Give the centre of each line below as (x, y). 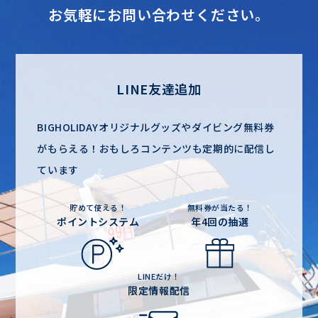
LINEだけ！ (159, 276)
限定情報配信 (159, 290)
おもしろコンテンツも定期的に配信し (187, 148)
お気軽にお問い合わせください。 (159, 14)
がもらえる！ (68, 148)
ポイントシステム (98, 221)
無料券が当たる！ (220, 207)
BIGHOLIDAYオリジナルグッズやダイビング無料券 (156, 127)
